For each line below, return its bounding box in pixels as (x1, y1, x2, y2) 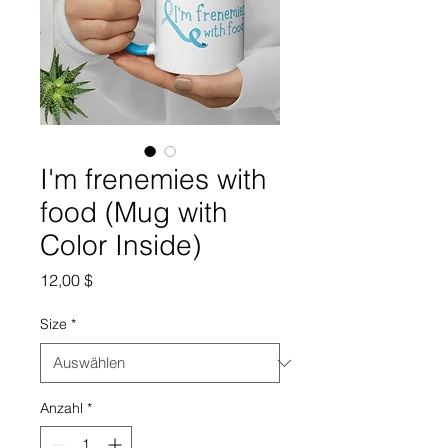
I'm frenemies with (40, 162, 267, 196)
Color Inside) (40, 228, 201, 262)
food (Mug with (40, 195, 228, 229)
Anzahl (40, 399, 83, 417)
